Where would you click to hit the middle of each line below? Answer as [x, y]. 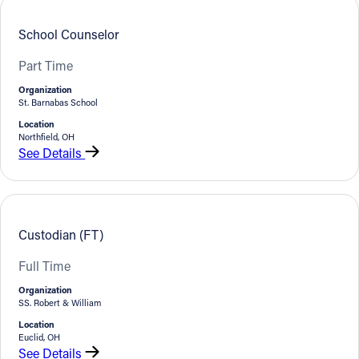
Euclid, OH [40, 337]
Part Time [46, 65]
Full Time [45, 265]
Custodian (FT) [61, 234]
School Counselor [69, 34]
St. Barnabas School [58, 103]
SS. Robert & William [60, 303]
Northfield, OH [47, 137]
